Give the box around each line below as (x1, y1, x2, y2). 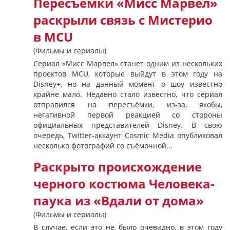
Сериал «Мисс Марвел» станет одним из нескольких (33, 59, 222, 68)
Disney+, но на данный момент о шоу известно (33, 79, 222, 89)
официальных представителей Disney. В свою (33, 120, 222, 130)
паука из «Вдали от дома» (33, 193, 204, 209)
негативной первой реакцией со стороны (33, 110, 222, 120)
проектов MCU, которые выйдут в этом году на (33, 69, 222, 79)
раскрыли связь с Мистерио (33, 12, 213, 28)
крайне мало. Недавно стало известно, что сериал (33, 89, 222, 99)
